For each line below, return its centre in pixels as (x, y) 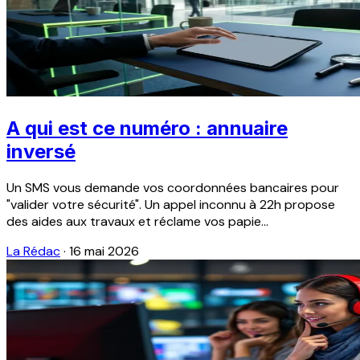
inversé (41, 152)
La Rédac (33, 252)
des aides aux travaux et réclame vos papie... (137, 222)
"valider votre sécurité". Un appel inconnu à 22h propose (171, 205)
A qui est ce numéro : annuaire (147, 129)
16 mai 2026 (104, 252)
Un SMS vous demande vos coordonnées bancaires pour (173, 188)
